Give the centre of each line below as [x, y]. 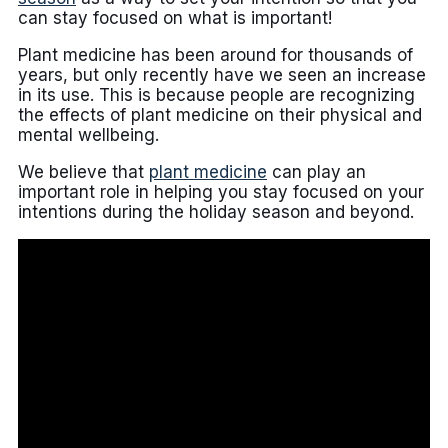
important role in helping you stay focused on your [221, 192]
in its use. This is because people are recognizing [216, 95]
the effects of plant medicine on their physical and [220, 115]
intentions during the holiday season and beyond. [216, 212]
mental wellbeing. [88, 135]
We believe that [83, 172]
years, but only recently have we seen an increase [222, 75]
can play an [316, 172]
